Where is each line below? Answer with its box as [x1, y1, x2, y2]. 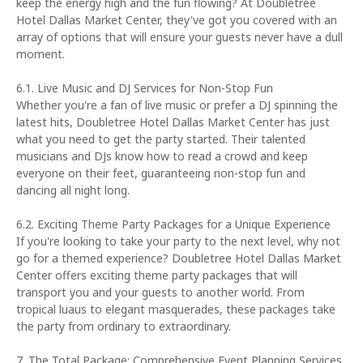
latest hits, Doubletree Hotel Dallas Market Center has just [16, 114, 330, 130]
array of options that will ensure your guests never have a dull [16, 29, 343, 45]
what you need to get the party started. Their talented [16, 131, 305, 147]
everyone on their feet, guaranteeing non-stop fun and [16, 165, 305, 181]
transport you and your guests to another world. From [16, 284, 305, 300]
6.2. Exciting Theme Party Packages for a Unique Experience [16, 216, 331, 232]
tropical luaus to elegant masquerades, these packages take [16, 301, 335, 317]
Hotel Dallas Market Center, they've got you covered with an [16, 12, 337, 28]
